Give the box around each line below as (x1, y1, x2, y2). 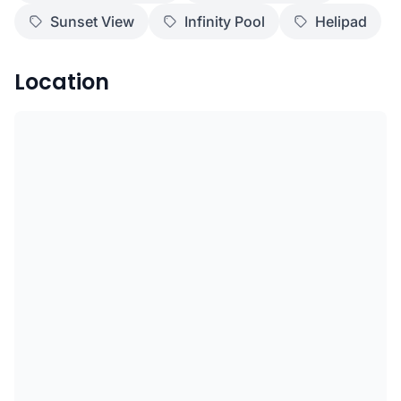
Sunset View (50, 13, 134, 30)
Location (14, 67, 109, 97)
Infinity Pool (184, 13, 265, 30)
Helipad (315, 13, 367, 30)
